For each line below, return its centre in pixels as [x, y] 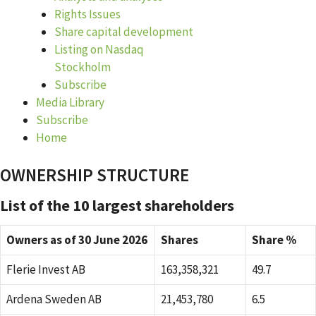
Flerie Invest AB [46, 269]
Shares [180, 240]
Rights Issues [87, 14]
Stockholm [82, 67]
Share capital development [123, 31]
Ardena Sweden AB [54, 299]
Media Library [70, 102]
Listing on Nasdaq [99, 49]
